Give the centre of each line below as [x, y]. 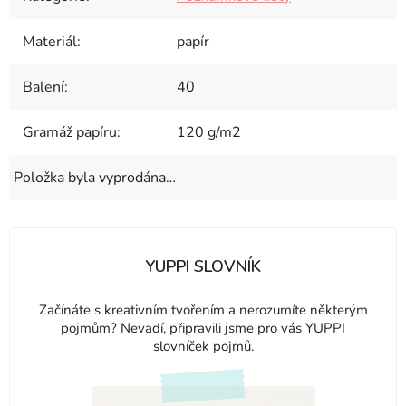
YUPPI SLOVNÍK [203, 266]
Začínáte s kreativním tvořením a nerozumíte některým [203, 310]
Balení [43, 87]
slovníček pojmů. [203, 346]
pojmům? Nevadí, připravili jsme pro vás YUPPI [203, 328]
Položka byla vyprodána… [95, 178]
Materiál [50, 42]
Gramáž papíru [70, 132]
